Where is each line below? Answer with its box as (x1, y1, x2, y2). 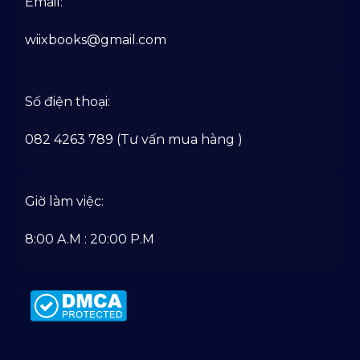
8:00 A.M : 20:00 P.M (25, 231, 154, 247)
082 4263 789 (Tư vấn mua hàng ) (25, 131, 243, 147)
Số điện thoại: (25, 93, 110, 109)
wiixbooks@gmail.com (25, 31, 166, 47)
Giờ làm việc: (25, 193, 104, 209)
